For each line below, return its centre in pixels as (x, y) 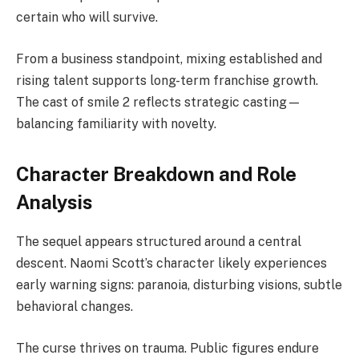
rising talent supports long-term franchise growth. (167, 80)
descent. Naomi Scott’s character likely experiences (171, 264)
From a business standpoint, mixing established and (169, 58)
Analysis (54, 202)
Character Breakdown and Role (156, 174)
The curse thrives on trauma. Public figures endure (167, 348)
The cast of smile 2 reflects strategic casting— (159, 102)
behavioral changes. (75, 307)
